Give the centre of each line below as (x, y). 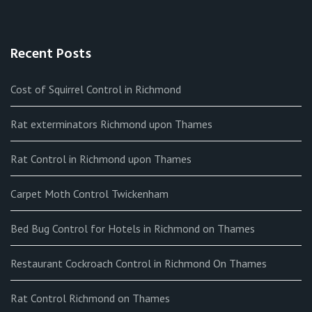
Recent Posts (51, 54)
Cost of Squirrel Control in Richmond (96, 89)
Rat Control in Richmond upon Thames (101, 158)
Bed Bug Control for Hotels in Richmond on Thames (133, 228)
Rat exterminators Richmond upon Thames (111, 124)
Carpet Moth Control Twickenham (89, 193)
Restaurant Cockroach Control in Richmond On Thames (139, 263)
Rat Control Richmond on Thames (90, 298)
